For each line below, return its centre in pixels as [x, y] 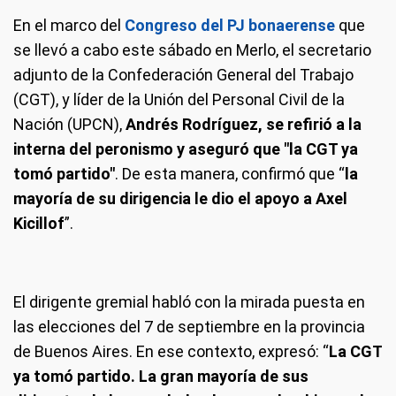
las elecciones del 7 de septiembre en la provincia [189, 327]
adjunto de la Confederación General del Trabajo [183, 75]
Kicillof [39, 224]
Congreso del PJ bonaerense [230, 26]
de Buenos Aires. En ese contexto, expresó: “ [171, 352]
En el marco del [67, 26]
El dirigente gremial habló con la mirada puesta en [189, 302]
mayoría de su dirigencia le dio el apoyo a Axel [180, 199]
